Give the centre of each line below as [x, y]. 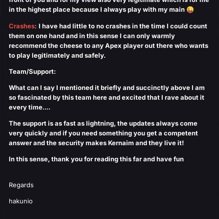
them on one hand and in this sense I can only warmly [92, 36]
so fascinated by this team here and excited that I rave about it [107, 98]
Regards [21, 185]
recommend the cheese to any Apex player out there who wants [109, 46]
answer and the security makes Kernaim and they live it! [96, 143]
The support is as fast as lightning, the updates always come [103, 123]
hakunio [21, 201]
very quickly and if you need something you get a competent [103, 133]
